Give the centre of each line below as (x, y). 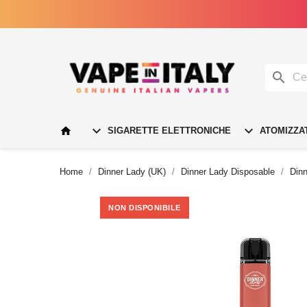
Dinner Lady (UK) (132, 171)
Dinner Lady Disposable (228, 171)
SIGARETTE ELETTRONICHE (168, 130)
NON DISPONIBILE (145, 207)
